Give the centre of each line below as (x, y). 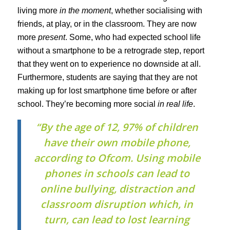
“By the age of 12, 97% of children (117, 127)
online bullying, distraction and (117, 188)
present (51, 37)
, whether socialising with (156, 10)
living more (38, 10)
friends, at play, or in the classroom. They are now (107, 24)
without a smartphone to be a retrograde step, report (111, 50)
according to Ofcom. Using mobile (117, 158)
